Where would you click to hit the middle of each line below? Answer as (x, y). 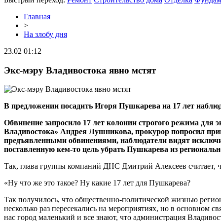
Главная (37, 17)
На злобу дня (45, 34)
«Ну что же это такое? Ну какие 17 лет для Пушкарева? (97, 183)
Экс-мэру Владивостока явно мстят (80, 70)
